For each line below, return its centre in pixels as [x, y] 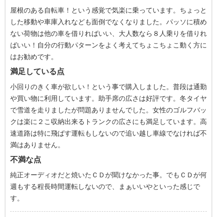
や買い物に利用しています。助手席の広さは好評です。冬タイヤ [108, 98]
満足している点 [37, 71]
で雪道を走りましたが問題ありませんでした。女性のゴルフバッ [108, 110]
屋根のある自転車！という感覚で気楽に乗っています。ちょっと [108, 10]
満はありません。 [37, 145]
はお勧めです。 [34, 57]
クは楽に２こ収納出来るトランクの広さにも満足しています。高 [108, 122]
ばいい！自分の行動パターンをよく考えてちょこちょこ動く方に [108, 45]
